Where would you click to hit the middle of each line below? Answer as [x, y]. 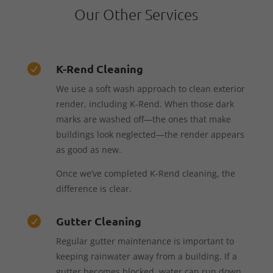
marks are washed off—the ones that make [143, 119]
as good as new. [88, 149]
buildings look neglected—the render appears [150, 134]
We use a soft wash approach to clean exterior [150, 88]
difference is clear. [94, 188]
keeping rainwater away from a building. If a [146, 256]
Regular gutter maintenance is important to [145, 241]
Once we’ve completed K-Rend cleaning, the [145, 173]
